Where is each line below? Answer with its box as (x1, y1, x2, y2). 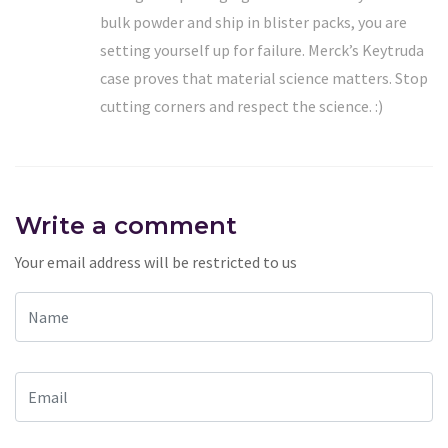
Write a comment (15, 210, 237, 240)
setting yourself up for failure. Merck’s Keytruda (100, 39, 424, 60)
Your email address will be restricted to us (15, 251, 297, 272)
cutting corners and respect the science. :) (100, 95, 383, 116)
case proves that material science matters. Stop (100, 67, 428, 88)
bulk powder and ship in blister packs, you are (100, 11, 407, 32)
